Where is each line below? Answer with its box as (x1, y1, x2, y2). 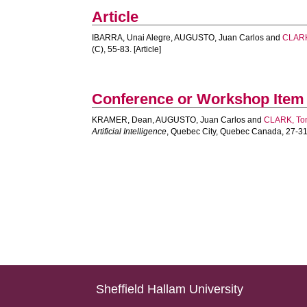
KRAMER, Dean (92, 115, 153, 125)
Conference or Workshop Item (92, 90, 305, 108)
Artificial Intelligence (92, 127, 167, 136)
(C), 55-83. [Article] (92, 45, 162, 54)
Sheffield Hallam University (96, 282, 244, 296)
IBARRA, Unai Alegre (92, 33, 171, 42)
